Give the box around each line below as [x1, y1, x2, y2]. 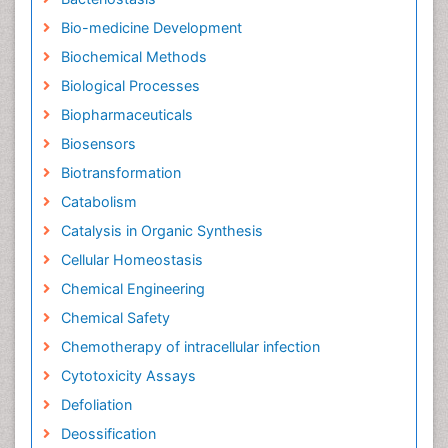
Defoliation [60, 396, 132, 413]
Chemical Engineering [60, 280, 205, 297]
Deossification [60, 425, 156, 442]
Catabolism [60, 193, 137, 210]
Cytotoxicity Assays [60, 367, 196, 384]
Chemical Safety [60, 309, 170, 326]
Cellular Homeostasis [60, 251, 203, 268]
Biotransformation [60, 164, 181, 181]
